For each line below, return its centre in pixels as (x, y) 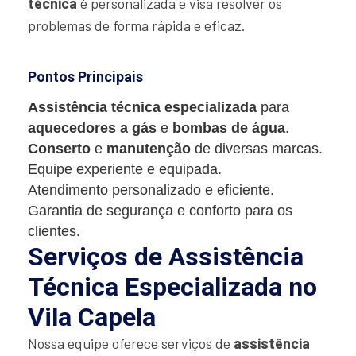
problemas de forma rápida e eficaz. (137, 26)
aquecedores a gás (92, 128)
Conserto (59, 149)
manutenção (149, 149)
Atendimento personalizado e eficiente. (151, 190)
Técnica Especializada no (172, 287)
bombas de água (229, 128)
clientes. (54, 232)
